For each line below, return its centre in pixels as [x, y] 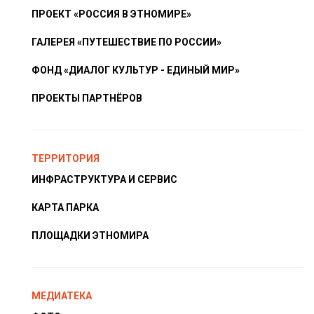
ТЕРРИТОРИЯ [66, 159]
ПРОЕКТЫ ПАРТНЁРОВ [87, 98]
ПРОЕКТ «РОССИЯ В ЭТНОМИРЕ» [111, 14]
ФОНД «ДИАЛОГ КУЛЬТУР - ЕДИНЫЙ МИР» [136, 70]
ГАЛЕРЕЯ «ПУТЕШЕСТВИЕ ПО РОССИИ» [127, 42]
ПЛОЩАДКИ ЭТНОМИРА [90, 236]
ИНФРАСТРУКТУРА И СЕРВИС [104, 180]
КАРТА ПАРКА [65, 208]
